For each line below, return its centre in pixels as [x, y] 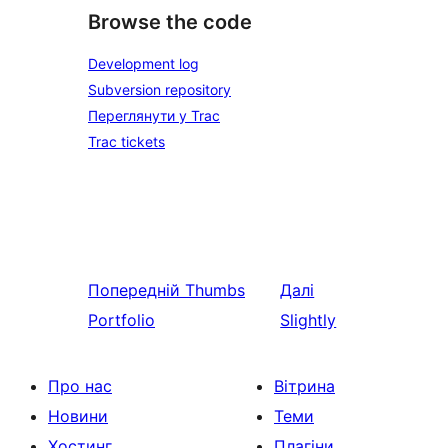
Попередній [134, 289]
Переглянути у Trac [154, 115]
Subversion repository [159, 89]
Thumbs [215, 289]
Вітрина [304, 385]
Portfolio [121, 319]
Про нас [80, 385]
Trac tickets [126, 141]
